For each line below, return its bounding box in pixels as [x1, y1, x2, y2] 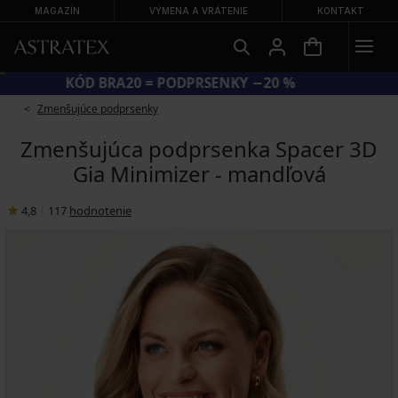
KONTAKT [316, 5, 364, 16]
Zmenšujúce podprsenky [37, 101, 158, 116]
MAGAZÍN [34, 5, 80, 16]
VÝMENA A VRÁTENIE [148, 5, 248, 16]
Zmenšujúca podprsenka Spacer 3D [20, 134, 378, 163]
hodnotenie [69, 203, 131, 219]
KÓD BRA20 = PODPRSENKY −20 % [84, 74, 314, 92]
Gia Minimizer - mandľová [72, 159, 326, 188]
